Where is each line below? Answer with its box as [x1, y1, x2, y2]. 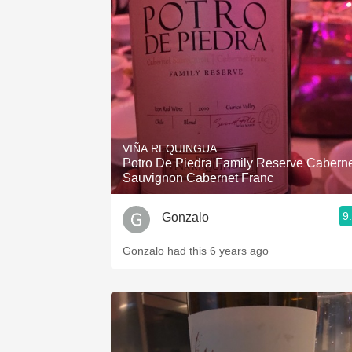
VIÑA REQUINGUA [123, 142, 217, 155]
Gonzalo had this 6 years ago [123, 244, 269, 257]
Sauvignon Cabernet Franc [123, 171, 273, 185]
